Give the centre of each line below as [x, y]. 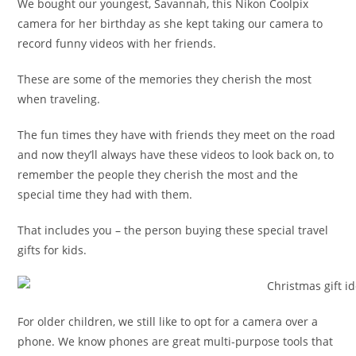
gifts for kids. [52, 250]
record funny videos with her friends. [117, 43]
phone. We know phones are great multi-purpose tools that [176, 341]
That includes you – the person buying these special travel [173, 230]
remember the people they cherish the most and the [158, 174]
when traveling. [59, 99]
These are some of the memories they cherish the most [165, 79]
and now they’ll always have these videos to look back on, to [176, 154]
